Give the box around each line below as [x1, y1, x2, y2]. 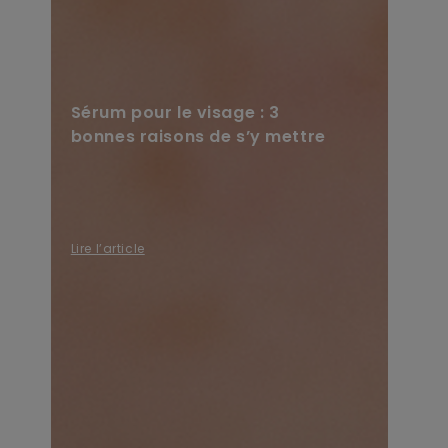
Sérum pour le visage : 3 [70, 100, 280, 124]
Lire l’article [70, 239, 145, 257]
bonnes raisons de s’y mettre [70, 124, 326, 148]
